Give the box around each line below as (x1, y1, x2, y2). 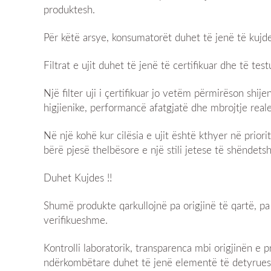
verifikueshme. (44, 215, 108, 226)
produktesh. (44, 4, 95, 15)
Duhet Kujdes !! (44, 172, 112, 183)
